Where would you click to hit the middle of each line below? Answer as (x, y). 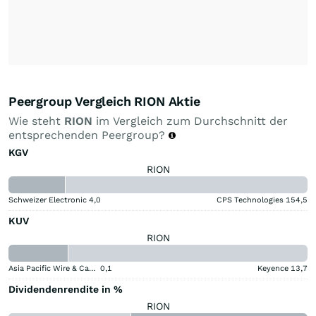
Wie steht (36, 121)
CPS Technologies (250, 200)
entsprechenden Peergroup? (89, 135)
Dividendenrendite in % (66, 289)
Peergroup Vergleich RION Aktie (104, 101)
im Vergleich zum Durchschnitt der (190, 121)
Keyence (273, 268)
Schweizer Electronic (48, 200)
